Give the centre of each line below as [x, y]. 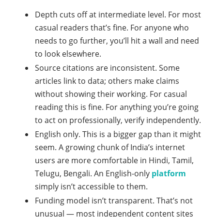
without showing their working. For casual [111, 94]
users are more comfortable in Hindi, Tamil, [114, 161]
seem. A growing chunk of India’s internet [110, 147]
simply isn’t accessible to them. [91, 187]
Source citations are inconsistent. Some [107, 68]
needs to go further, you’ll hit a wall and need [117, 41]
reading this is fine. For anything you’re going [117, 107]
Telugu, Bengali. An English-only [93, 174]
